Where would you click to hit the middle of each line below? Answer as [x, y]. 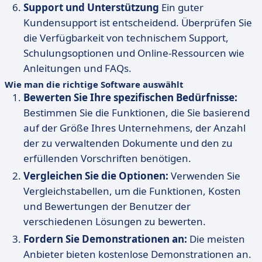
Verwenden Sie [204, 176]
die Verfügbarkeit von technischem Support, [126, 38]
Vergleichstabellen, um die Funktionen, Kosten [132, 191]
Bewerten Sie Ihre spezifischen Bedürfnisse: [130, 97]
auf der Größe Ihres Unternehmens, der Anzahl [135, 128]
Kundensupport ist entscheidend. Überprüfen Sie [138, 23]
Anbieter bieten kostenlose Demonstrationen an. [137, 254]
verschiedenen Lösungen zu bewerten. [115, 221]
